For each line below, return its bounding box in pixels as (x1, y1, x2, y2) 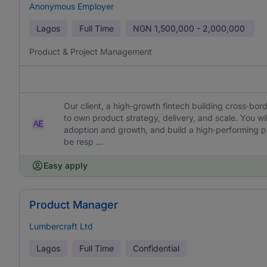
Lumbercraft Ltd (29, 221, 93, 231)
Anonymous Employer (29, 1, 114, 11)
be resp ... (64, 136, 104, 147)
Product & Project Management (29, 46, 152, 57)
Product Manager (29, 198, 118, 211)
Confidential (133, 243, 179, 253)
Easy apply (44, 160, 88, 170)
